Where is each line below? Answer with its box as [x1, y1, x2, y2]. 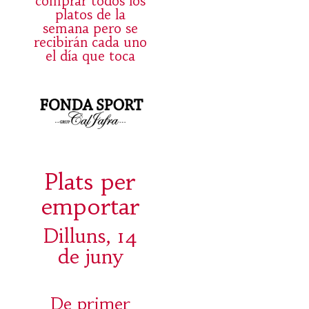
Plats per [45, 167, 136, 196]
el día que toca [45, 48, 135, 65]
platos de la [54, 6, 126, 23]
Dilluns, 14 [43, 223, 138, 248]
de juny [57, 244, 123, 269]
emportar [41, 192, 139, 221]
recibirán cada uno [33, 34, 147, 51]
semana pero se [42, 20, 138, 37]
